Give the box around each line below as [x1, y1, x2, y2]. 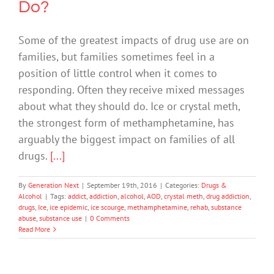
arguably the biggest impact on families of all [18, 132, 235, 147]
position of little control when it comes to [18, 66, 217, 81]
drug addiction [206, 191, 250, 201]
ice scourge [91, 202, 124, 212]
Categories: [165, 180, 201, 190]
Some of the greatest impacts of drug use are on [18, 33, 249, 48]
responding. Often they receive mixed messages [18, 83, 245, 97]
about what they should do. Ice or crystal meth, [18, 99, 240, 114]
